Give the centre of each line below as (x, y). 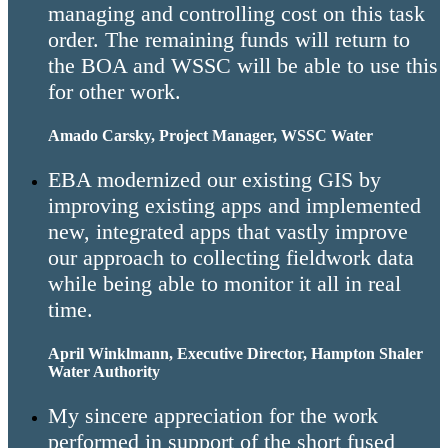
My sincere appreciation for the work (213, 415)
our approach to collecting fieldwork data (231, 257)
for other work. (114, 91)
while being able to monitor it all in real (224, 283)
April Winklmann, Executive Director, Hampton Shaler (235, 353)
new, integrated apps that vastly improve (228, 231)
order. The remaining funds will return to (229, 39)
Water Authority (104, 371)
